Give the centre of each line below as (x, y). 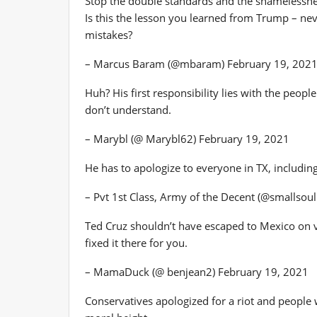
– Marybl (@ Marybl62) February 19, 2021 (187, 138)
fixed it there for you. (136, 242)
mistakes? (109, 34)
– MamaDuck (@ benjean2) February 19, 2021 (197, 271)
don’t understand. (128, 109)
